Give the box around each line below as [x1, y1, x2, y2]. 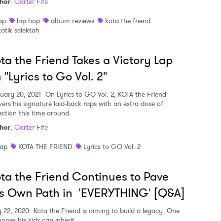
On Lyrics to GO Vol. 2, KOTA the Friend [43, 89, 166, 99]
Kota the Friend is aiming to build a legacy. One [32, 205, 180, 216]
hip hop [17, 15, 40, 26]
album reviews [51, 15, 94, 26]
